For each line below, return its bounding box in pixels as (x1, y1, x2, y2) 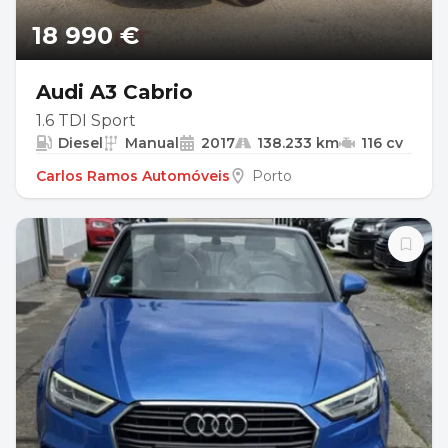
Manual (125, 134, 179, 152)
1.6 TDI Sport (36, 111, 136, 130)
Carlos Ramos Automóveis (36, 167, 230, 185)
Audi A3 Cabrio (36, 80, 193, 104)
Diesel (58, 134, 103, 152)
